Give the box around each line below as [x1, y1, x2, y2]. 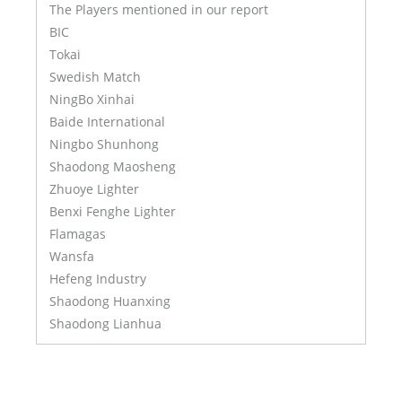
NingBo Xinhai [49, 91, 135, 109]
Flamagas [49, 225, 106, 243]
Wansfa [49, 248, 94, 266]
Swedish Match [49, 68, 141, 86]
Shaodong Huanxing [49, 293, 170, 310]
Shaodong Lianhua [49, 315, 162, 333]
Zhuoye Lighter [49, 180, 139, 198]
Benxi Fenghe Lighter [49, 203, 176, 221]
